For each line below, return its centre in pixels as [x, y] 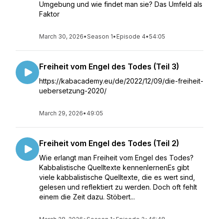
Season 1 [100, 36]
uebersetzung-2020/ [73, 91]
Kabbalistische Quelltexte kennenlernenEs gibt [115, 167]
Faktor [49, 14]
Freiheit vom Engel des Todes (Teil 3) [109, 66]
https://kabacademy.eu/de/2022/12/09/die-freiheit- [121, 81]
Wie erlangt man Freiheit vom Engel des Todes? [116, 158]
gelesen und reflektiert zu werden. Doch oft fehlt [118, 187]
